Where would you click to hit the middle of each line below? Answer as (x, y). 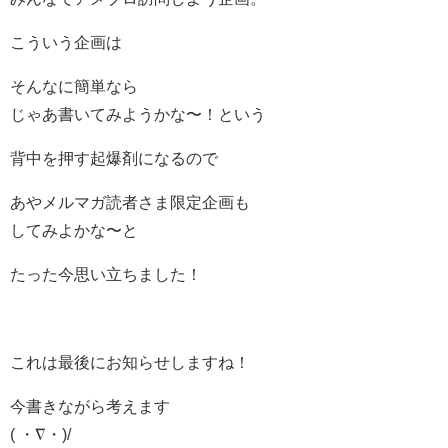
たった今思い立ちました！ (106, 274)
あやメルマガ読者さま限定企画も (130, 202)
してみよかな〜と (74, 230)
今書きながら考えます (90, 406)
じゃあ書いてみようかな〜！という (138, 114)
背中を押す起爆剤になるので (114, 158)
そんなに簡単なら (74, 86)
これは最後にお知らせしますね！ (130, 362)
